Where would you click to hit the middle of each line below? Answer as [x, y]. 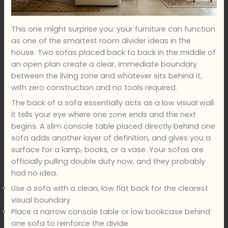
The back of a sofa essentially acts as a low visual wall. [113, 103]
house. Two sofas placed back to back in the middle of [114, 52]
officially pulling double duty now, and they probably [108, 162]
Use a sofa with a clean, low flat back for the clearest [110, 189]
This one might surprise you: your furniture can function [113, 29]
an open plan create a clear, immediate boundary [104, 64]
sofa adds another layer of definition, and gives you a [111, 138]
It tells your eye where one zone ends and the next [104, 115]
